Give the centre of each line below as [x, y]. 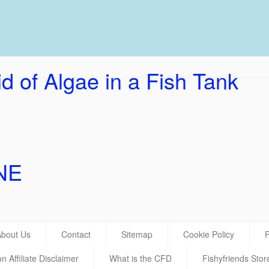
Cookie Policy [209, 234]
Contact [76, 234]
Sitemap [137, 234]
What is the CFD [141, 258]
